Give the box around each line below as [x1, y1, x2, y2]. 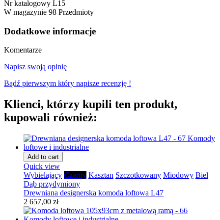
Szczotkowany [115, 171, 161, 180]
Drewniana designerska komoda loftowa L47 [24, 189, 164, 197]
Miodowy [163, 171, 193, 180]
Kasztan [88, 171, 113, 180]
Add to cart [27, 153, 59, 161]
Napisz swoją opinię [4, 62, 67, 71]
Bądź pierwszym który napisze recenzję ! [4, 79, 131, 88]
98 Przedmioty [49, 7, 94, 16]
